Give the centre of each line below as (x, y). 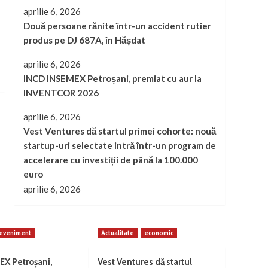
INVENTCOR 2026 (61, 93)
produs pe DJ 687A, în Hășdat (84, 40)
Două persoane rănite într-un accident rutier (117, 26)
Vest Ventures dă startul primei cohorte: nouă (119, 131)
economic (159, 233)
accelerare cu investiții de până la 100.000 (110, 160)
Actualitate (118, 233)
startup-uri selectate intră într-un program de (119, 146)
